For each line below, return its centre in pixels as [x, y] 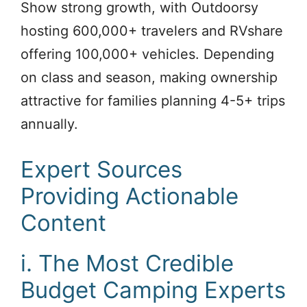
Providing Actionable [130, 196]
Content [63, 222]
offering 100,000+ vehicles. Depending [147, 54]
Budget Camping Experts [153, 290]
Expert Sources [101, 169]
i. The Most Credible [127, 263]
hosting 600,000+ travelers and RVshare [152, 30]
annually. [49, 124]
